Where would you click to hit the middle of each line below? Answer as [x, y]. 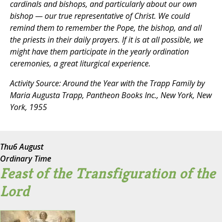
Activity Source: [36, 83]
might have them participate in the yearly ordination [99, 52]
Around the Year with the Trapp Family [129, 83]
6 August [28, 147]
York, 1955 [28, 107]
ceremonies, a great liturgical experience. [80, 64]
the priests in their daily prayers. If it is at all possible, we [107, 40]
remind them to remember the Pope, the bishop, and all [106, 28]
